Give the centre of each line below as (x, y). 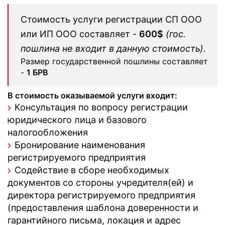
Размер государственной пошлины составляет (114, 61)
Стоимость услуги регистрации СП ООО (111, 19)
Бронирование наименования (80, 145)
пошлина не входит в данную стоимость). (113, 48)
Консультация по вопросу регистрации (101, 107)
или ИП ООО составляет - (80, 34)
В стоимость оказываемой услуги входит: (92, 95)
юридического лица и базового (77, 120)
